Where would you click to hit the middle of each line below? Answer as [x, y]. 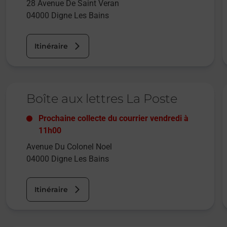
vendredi [166, 119]
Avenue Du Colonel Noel [69, 147]
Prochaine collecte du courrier [94, 119]
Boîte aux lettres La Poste [102, 99]
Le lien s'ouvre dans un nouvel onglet [76, 87]
